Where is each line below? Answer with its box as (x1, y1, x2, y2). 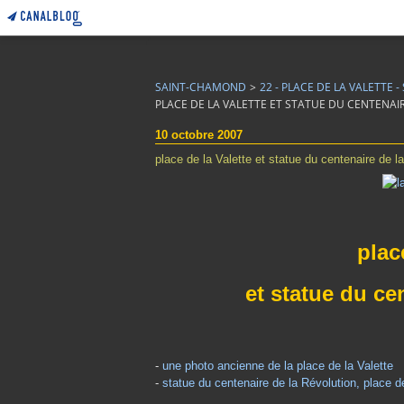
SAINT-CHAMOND (155, 79, 246, 95)
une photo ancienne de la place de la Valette (162, 359, 393, 372)
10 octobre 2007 (155, 128, 243, 142)
